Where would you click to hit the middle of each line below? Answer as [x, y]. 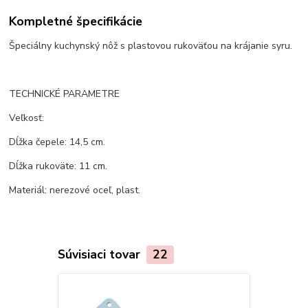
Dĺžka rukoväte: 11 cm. [58, 166]
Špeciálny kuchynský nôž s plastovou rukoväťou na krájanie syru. [151, 46]
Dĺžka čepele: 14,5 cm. [57, 142]
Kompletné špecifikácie [76, 22]
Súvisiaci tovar [100, 255]
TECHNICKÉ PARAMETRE [65, 94]
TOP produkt [283, 287]
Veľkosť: [27, 118]
